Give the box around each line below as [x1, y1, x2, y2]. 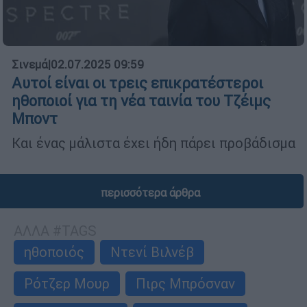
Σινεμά [12, 57, 48, 73]
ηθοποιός [24, 243, 84, 261]
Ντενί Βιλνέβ [110, 243, 194, 261]
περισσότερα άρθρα [100, 186, 200, 200]
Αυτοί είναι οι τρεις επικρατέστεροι [12, 74, 263, 93]
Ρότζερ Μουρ [24, 275, 110, 293]
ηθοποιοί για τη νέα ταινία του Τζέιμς [12, 92, 271, 111]
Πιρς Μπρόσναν [136, 275, 235, 293]
